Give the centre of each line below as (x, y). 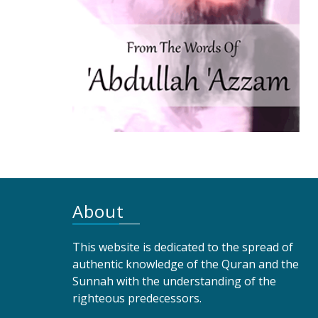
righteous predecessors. (137, 298)
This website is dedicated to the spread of (183, 247)
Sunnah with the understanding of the (174, 281)
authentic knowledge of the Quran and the (186, 264)
